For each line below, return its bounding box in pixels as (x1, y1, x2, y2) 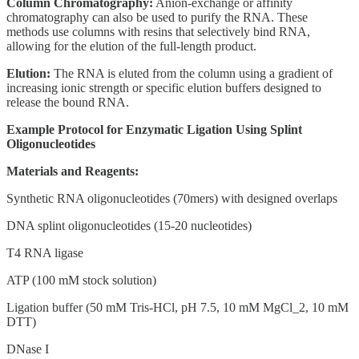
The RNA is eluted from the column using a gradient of (50, 66, 333, 80)
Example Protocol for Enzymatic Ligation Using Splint (6, 122, 302, 136)
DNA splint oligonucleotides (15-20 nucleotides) (6, 218, 252, 232)
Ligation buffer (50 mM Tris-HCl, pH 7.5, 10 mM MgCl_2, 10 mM (6, 300, 349, 314)
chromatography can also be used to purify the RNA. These (6, 10, 308, 24)
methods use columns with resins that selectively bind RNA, (6, 24, 310, 38)
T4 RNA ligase (6, 245, 83, 260)
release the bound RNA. (6, 95, 129, 109)
